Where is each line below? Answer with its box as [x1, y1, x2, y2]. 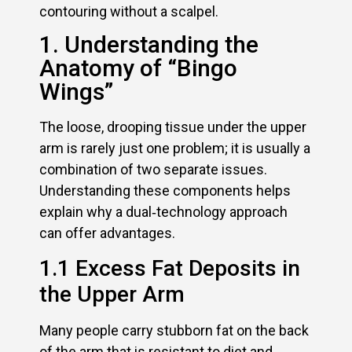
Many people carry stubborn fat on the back [39, 321, 309, 339]
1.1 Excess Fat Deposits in [39, 255, 300, 281]
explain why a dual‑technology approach [39, 203, 288, 221]
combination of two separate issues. [39, 161, 267, 178]
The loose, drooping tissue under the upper [39, 119, 306, 136]
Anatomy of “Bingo [39, 54, 237, 82]
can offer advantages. [39, 225, 175, 242]
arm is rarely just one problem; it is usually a [39, 140, 310, 157]
